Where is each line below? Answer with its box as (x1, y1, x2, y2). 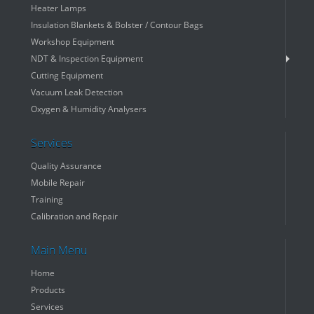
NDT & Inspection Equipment (31, 53, 143, 64)
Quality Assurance (31, 160, 102, 172)
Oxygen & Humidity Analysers (31, 103, 146, 115)
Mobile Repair (31, 177, 85, 189)
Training (31, 193, 63, 205)
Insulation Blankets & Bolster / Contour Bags (31, 19, 203, 31)
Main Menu (31, 243, 87, 258)
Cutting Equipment (31, 69, 103, 81)
